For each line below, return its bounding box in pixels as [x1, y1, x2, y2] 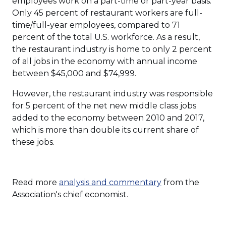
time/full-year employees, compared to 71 [12, 20, 180, 30]
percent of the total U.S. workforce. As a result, [12, 32, 200, 42]
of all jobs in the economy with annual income [12, 56, 197, 66]
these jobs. [12, 137, 54, 147]
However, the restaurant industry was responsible [12, 89, 213, 98]
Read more [12, 178, 59, 187]
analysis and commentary [59, 178, 161, 187]
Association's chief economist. [12, 190, 128, 199]
